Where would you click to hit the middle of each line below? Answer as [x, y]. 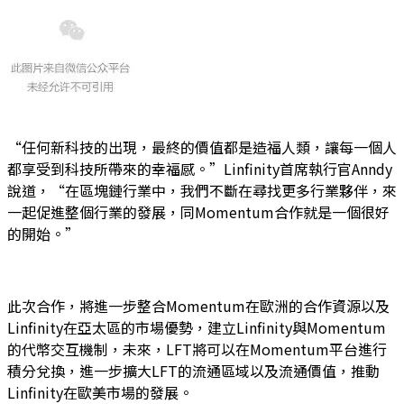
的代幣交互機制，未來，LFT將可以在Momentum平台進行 [197, 349]
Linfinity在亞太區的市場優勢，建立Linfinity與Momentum [197, 327]
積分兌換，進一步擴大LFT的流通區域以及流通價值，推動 [193, 370]
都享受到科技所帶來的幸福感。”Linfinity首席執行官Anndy [200, 168]
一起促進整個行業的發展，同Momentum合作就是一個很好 [198, 211]
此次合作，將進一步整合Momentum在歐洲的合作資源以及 [198, 305]
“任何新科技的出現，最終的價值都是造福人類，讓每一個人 [202, 147]
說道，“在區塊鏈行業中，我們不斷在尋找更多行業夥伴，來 [202, 190]
